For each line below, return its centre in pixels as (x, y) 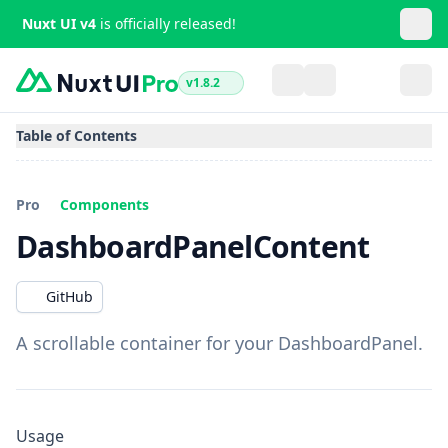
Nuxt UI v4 (59, 23)
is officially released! (166, 23)
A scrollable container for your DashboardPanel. (219, 343)
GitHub (69, 296)
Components (104, 204)
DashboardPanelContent (193, 246)
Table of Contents (76, 135)
